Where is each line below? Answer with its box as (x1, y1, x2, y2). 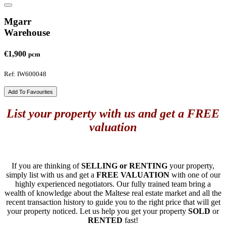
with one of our (169, 170, 220, 179)
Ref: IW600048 (4, 70, 46, 78)
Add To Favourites (8, 88, 53, 95)
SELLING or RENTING (81, 161, 167, 170)
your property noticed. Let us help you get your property (7, 206, 188, 215)
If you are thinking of (12, 161, 81, 170)
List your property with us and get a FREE (7, 106, 219, 120)
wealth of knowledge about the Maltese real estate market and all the (5, 188, 221, 197)
